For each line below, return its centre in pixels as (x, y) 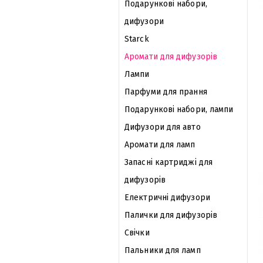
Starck (137, 39)
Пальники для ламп (163, 250)
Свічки (137, 233)
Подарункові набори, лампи (179, 109)
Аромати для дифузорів (171, 57)
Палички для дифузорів (171, 215)
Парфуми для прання (166, 92)
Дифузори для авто (163, 127)
